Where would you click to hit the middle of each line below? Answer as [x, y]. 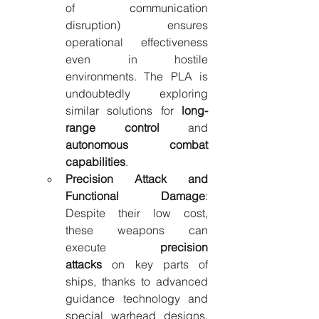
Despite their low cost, [137, 213]
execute [113, 247]
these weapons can [137, 230]
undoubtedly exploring [137, 93]
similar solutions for [124, 110]
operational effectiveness [137, 42]
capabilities [95, 162]
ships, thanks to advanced [137, 281]
